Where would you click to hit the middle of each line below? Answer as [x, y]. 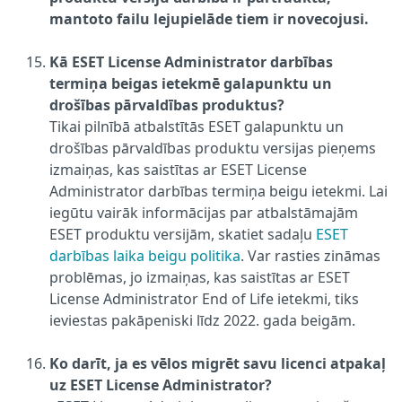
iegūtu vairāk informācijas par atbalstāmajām [204, 212]
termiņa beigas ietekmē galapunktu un [191, 83]
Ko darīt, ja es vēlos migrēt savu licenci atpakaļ [218, 363]
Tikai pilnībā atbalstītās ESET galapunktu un [197, 126]
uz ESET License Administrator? [161, 385]
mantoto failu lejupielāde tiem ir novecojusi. [209, 18]
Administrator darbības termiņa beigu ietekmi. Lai [218, 191]
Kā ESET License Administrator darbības [191, 61]
